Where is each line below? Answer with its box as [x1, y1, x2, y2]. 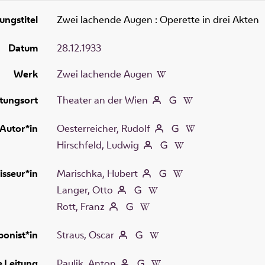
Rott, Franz [57, 199, 105, 213]
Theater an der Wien [57, 93, 148, 106]
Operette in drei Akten [160, 12, 259, 26]
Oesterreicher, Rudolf [57, 121, 150, 135]
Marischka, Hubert [57, 166, 138, 180]
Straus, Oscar [57, 228, 114, 241]
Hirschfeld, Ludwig [57, 138, 139, 151]
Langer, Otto [57, 183, 113, 196]
